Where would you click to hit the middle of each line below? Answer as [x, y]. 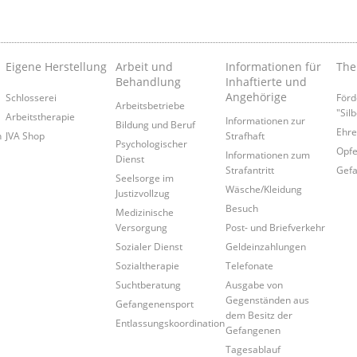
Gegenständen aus [268, 300]
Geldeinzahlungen [266, 247]
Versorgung [141, 228]
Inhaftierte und [267, 82]
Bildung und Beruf [155, 125]
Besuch [242, 208]
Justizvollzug [142, 193]
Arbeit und [144, 67]
